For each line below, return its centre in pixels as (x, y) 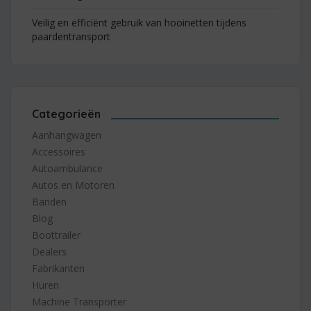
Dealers (49, 251)
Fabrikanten (58, 268)
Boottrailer (56, 235)
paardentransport (71, 36)
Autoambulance (67, 168)
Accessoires (59, 151)
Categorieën (66, 114)
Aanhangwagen (67, 135)
